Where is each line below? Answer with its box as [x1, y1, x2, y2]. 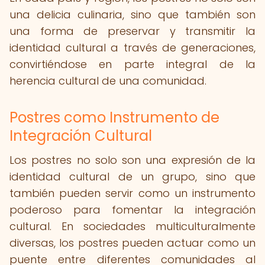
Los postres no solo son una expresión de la [9, 153, 256, 167]
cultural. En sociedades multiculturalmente [9, 219, 256, 234]
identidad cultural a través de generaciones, [9, 40, 256, 55]
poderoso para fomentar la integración [9, 202, 256, 217]
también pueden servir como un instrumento [9, 186, 256, 201]
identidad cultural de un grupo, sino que [9, 169, 256, 184]
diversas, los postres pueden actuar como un [9, 235, 256, 250]
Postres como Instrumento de [9, 108, 219, 127]
